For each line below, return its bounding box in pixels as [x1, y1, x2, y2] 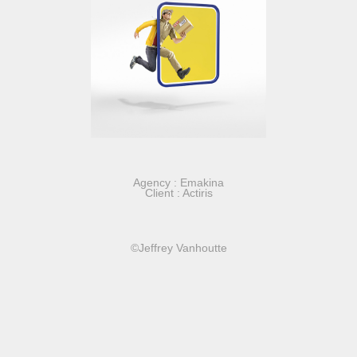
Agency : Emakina [133, 175, 224, 189]
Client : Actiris [144, 186, 213, 199]
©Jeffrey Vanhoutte [130, 241, 227, 254]
